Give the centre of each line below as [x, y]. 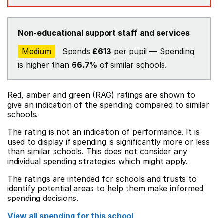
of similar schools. [132, 65]
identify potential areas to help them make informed [105, 188]
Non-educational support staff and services [104, 33]
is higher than [45, 65]
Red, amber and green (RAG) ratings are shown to [101, 95]
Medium [36, 51]
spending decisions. [43, 198]
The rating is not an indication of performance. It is [103, 132]
